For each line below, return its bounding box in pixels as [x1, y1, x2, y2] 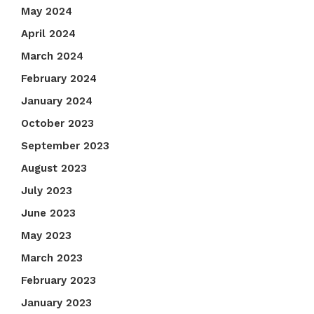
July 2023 [21, 184, 72, 198]
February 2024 [21, 72, 97, 86]
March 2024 [21, 50, 83, 63]
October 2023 [21, 117, 94, 130]
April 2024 [21, 27, 76, 41]
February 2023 [21, 274, 96, 287]
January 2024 [21, 95, 93, 108]
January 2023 [21, 296, 92, 310]
